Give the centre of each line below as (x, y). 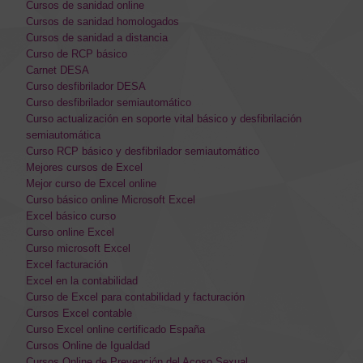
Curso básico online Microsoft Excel (111, 199)
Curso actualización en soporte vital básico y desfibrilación (164, 118)
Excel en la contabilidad (82, 280)
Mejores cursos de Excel (84, 167)
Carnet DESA (58, 70)
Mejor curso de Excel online (91, 183)
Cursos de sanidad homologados (102, 21)
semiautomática (63, 135)
